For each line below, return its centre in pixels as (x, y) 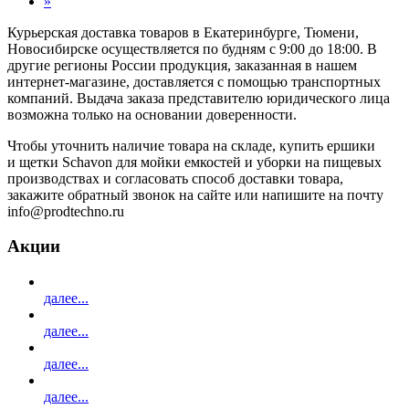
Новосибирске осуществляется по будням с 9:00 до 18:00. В (192, 48)
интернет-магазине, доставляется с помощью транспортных (194, 81)
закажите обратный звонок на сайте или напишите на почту (195, 194)
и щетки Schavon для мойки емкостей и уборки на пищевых (194, 162)
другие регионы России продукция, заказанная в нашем (182, 65)
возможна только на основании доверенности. (152, 114)
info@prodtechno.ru (66, 211)
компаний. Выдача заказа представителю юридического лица (199, 98)
